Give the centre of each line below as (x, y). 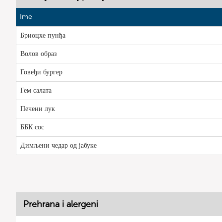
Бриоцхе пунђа (43, 35)
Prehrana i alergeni (61, 204)
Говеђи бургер (41, 72)
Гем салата (36, 90)
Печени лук (38, 109)
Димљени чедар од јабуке (58, 145)
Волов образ (39, 54)
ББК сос (32, 127)
